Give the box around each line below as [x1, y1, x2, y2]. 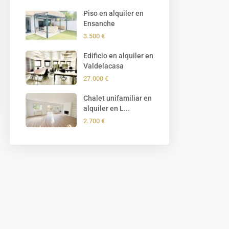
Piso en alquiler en [83, 9, 144, 18]
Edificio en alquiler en [83, 52, 153, 60]
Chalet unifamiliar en [83, 94, 152, 103]
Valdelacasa [83, 62, 124, 71]
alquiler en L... [83, 104, 130, 113]
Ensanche [83, 19, 115, 28]
